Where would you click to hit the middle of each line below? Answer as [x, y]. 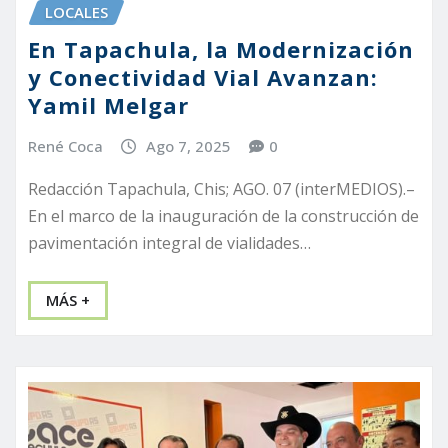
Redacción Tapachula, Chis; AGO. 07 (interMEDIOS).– [221, 188]
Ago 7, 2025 [188, 146]
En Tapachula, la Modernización [221, 49]
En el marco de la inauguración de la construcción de [223, 215]
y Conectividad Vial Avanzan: [203, 77]
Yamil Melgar [108, 105]
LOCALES [76, 12]
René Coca [65, 146]
